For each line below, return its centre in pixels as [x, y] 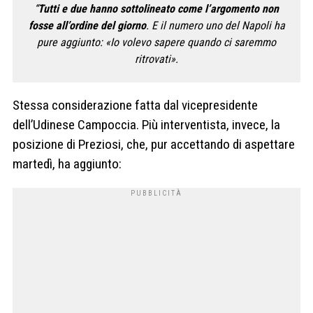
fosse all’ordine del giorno [87, 25]
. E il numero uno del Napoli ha [215, 25]
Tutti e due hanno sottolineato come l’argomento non [158, 8]
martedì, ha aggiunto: [67, 164]
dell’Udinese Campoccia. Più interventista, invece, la [146, 125]
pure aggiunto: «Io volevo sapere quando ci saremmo [156, 42]
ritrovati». [156, 59]
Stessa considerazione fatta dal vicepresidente [135, 105]
